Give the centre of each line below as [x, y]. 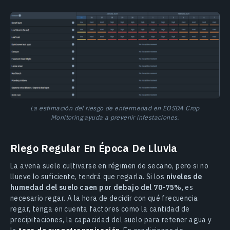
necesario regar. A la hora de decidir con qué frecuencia [104, 198]
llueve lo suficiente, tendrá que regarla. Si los [88, 176]
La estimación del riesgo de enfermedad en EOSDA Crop [115, 108]
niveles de [184, 176]
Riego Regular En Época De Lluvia [94, 148]
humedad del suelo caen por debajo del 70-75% [96, 187]
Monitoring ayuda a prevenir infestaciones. [115, 117]
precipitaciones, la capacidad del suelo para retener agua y [111, 219]
